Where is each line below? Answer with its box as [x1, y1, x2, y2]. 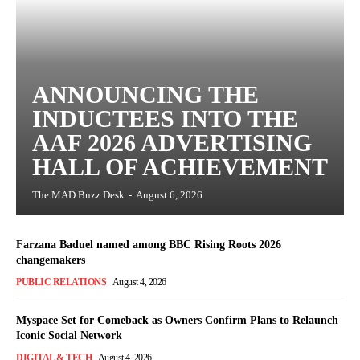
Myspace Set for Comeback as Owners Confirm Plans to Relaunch [16, 314, 338, 327]
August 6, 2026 [136, 189, 202, 202]
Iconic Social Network [16, 329, 122, 342]
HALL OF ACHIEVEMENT [32, 153, 328, 181]
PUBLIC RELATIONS [16, 276, 106, 288]
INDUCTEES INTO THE [32, 105, 298, 133]
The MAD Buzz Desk [32, 189, 125, 202]
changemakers [16, 254, 85, 267]
